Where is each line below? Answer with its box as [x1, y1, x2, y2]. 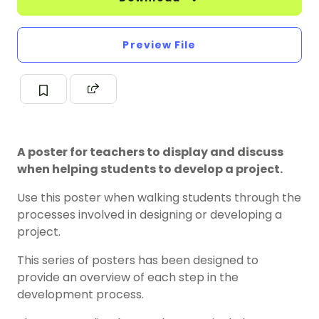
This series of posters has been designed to [17, 252, 258, 269]
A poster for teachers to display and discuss [17, 144, 283, 161]
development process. [17, 286, 144, 303]
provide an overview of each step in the [17, 269, 239, 286]
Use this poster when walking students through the [17, 189, 301, 206]
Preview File [122, 38, 197, 53]
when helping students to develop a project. [17, 161, 283, 178]
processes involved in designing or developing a [17, 206, 282, 224]
